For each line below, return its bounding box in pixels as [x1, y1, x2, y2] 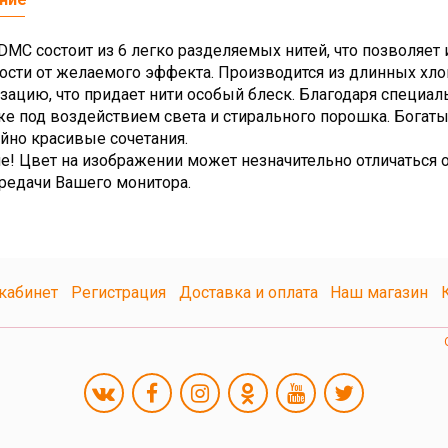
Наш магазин [330, 282, 429, 302]
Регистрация [70, 282, 166, 302]
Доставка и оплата [178, 282, 318, 302]
